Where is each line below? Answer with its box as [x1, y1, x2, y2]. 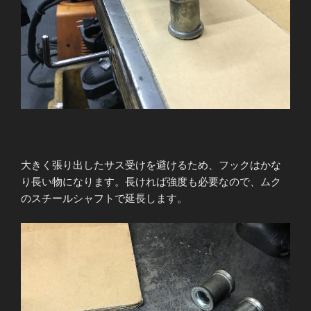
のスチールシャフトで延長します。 [21, 192, 187, 205]
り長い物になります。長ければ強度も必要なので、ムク [21, 176, 281, 188]
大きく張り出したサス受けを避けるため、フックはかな [21, 159, 281, 171]
